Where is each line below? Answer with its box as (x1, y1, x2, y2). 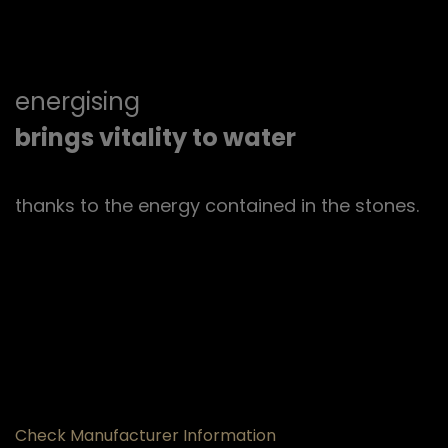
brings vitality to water (15, 120, 296, 154)
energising (15, 84, 140, 118)
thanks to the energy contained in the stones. (15, 192, 419, 218)
